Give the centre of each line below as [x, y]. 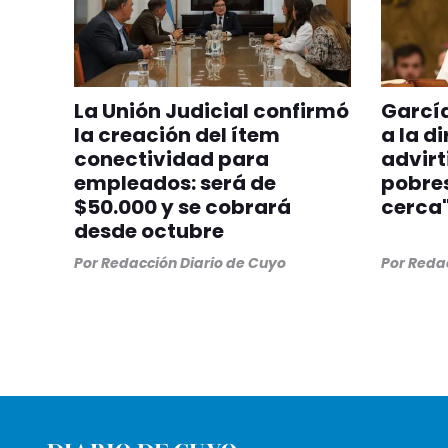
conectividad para [171, 159]
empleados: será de [175, 183]
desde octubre [149, 231]
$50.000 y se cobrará [182, 207]
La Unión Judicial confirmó [211, 111]
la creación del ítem [177, 135]
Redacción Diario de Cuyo [193, 263]
